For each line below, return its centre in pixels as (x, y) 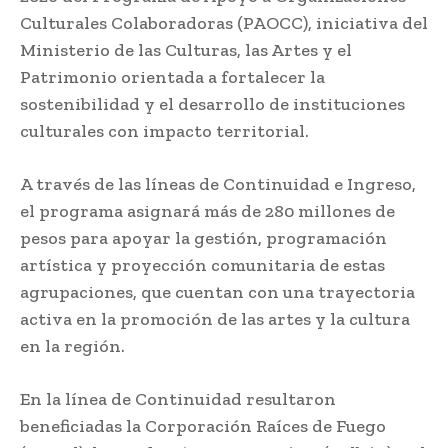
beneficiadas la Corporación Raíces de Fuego (203, 426)
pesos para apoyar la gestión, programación (203, 238)
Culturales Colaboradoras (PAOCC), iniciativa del (224, 23)
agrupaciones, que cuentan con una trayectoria (217, 292)
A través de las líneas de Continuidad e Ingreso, (218, 184)
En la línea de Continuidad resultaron (178, 399)
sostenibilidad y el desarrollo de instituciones (212, 104)
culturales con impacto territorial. (164, 131)
